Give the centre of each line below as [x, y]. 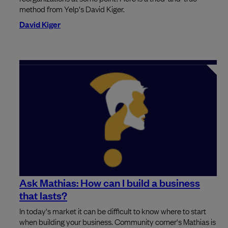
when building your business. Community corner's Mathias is [118, 221]
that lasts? [43, 195]
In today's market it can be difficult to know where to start [113, 210]
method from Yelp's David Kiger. [72, 9]
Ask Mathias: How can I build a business [110, 182]
